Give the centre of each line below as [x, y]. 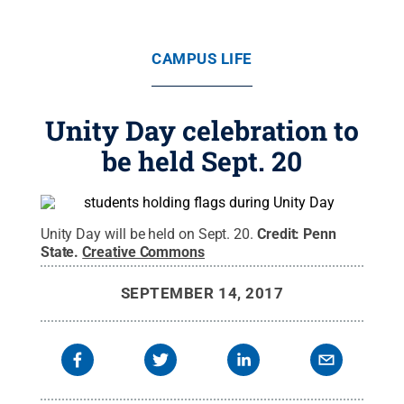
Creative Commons [143, 252]
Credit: [280, 234]
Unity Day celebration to [202, 130]
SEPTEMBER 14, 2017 [202, 293]
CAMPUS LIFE [202, 59]
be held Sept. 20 [202, 161]
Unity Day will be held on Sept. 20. [147, 234]
